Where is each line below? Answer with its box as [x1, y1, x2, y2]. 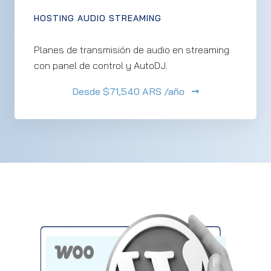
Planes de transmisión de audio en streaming [34, 44, 229, 56]
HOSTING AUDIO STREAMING [34, 13, 162, 24]
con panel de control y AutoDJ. [34, 59, 168, 71]
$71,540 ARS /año [100, 85, 184, 97]
